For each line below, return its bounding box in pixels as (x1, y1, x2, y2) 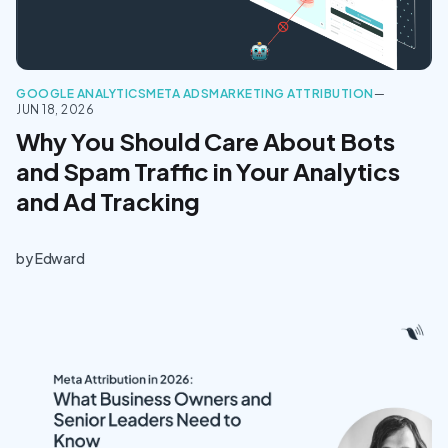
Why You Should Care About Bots (16, 126, 395, 156)
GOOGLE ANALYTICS (16, 86, 146, 101)
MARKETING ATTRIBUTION (209, 86, 374, 101)
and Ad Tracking (16, 186, 200, 216)
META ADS (146, 86, 209, 101)
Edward (34, 249, 85, 267)
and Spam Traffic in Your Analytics (16, 156, 400, 186)
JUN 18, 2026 (16, 102, 94, 117)
